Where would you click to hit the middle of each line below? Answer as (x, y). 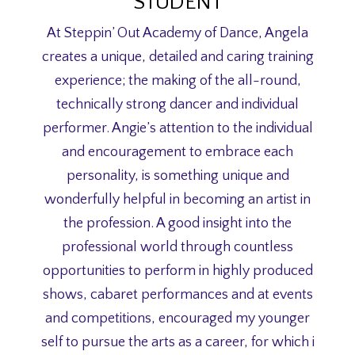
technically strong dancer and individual (177, 104)
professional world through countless (177, 247)
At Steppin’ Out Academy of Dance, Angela (177, 33)
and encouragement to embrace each (177, 152)
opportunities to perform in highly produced (177, 271)
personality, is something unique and (177, 176)
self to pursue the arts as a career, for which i (177, 342)
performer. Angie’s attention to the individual (177, 128)
